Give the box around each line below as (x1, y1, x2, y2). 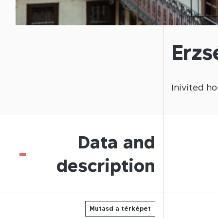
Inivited (171, 82, 204, 92)
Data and (78, 131, 155, 152)
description (56, 155, 155, 176)
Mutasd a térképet (90, 205, 151, 212)
